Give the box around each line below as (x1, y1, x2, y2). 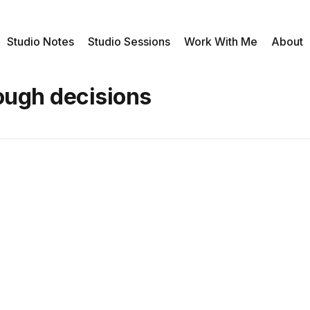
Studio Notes (7, 34, 74, 48)
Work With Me (184, 34, 257, 48)
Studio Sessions (88, 34, 170, 48)
